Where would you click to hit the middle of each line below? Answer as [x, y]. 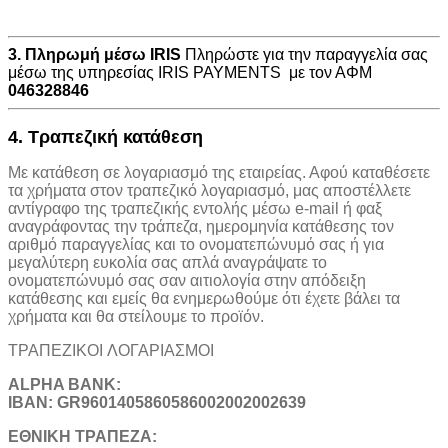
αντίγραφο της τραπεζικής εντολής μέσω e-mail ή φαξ [195, 208]
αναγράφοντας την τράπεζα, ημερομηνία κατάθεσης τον [201, 226]
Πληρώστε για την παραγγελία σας [304, 54]
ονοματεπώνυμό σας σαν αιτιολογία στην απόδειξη [187, 280]
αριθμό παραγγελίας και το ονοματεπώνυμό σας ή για [196, 244]
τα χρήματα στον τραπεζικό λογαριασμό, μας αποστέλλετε [209, 190]
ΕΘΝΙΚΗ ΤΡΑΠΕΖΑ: [84, 436]
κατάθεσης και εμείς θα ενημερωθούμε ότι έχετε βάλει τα [204, 298]
